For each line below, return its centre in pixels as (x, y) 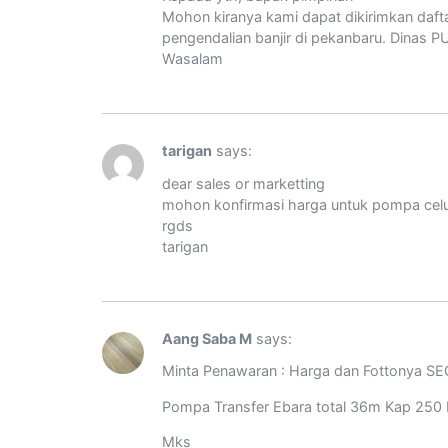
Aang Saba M (207, 338)
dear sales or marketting (243, 183)
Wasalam (192, 58)
